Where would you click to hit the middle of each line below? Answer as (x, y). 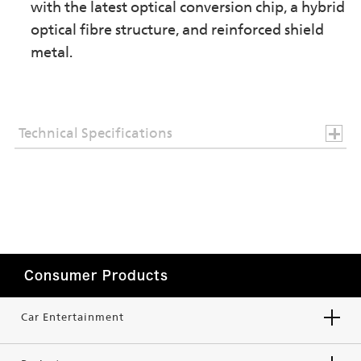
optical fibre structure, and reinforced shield (177, 30)
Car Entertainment (73, 317)
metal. (51, 52)
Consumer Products (96, 276)
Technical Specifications (95, 133)
